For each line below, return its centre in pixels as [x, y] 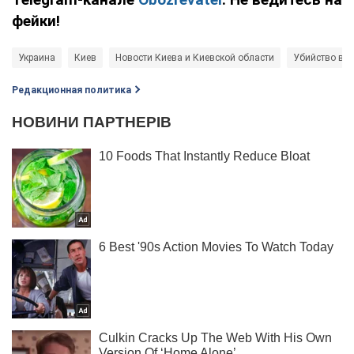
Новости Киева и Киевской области [195, 57]
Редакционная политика [72, 90]
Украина [37, 57]
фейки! [36, 21]
